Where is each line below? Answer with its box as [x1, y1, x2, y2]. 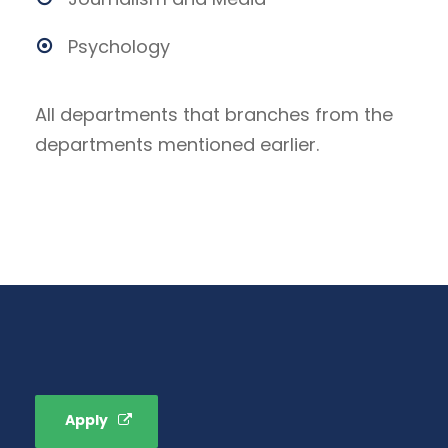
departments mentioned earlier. [35, 132, 319, 157]
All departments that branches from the [35, 102, 393, 127]
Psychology [68, 34, 170, 59]
